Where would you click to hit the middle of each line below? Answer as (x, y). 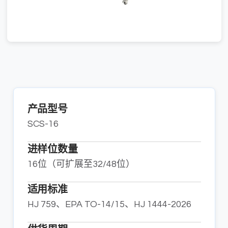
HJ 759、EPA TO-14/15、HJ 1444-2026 (109, 204)
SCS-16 (43, 124)
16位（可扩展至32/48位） (81, 164)
